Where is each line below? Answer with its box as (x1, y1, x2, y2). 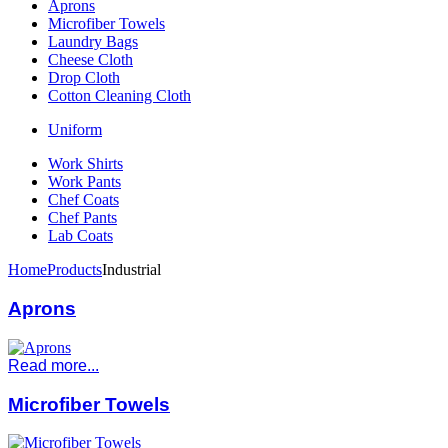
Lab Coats (48, 227, 113, 245)
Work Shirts (48, 155, 123, 173)
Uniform (48, 121, 102, 139)
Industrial (102, 261, 161, 279)
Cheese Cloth (48, 51, 133, 69)
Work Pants (48, 173, 121, 191)
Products (47, 261, 102, 279)
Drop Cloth (48, 69, 120, 87)
